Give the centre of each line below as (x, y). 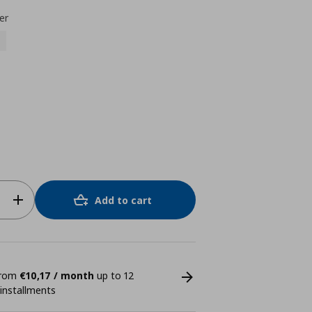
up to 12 (114, 275)
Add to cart (124, 200)
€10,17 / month (56, 275)
